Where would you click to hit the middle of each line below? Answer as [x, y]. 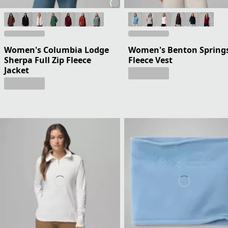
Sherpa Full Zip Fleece [48, 60]
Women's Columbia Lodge [56, 50]
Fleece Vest [150, 60]
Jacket [17, 70]
